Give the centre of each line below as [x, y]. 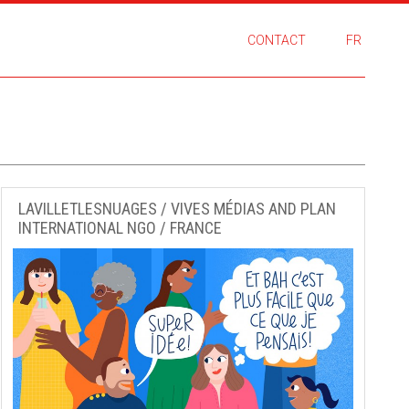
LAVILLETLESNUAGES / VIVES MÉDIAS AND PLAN [177, 209]
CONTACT [277, 40]
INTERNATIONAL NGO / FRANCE [120, 228]
